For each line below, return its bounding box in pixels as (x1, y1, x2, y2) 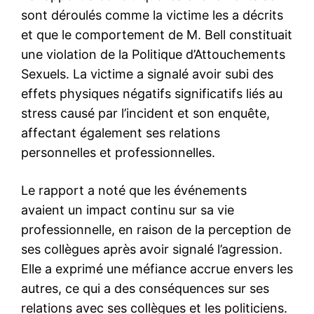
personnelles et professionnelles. (21, 144, 215, 160)
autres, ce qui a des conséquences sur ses (21, 280, 269, 296)
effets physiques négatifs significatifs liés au (21, 86, 282, 101)
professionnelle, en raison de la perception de (21, 221, 291, 237)
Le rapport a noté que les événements (21, 182, 247, 198)
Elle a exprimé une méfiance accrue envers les (21, 261, 293, 276)
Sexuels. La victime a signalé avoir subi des (21, 66, 273, 81)
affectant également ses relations (21, 125, 220, 140)
